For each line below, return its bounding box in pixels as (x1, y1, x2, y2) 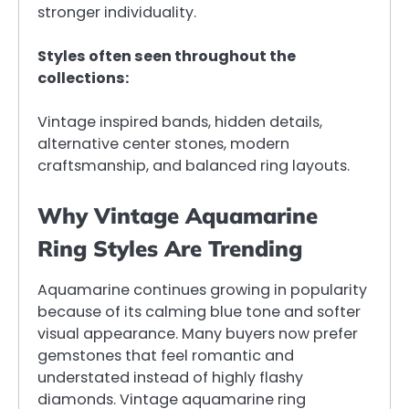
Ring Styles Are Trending (37, 234, 302, 262)
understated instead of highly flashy (37, 366, 303, 388)
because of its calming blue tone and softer (37, 300, 361, 322)
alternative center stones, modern (37, 132, 289, 154)
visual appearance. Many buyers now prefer (37, 322, 358, 344)
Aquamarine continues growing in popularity (37, 278, 367, 300)
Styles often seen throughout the (37, 45, 296, 67)
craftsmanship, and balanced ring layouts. (37, 154, 350, 176)
